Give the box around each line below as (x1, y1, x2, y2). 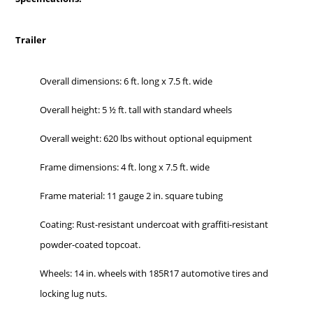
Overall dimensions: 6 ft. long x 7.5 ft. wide (40, 74, 215, 87)
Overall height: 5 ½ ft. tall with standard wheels (40, 103, 235, 116)
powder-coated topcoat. (40, 238, 143, 251)
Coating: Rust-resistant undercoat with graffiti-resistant (40, 217, 269, 231)
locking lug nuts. (40, 286, 110, 300)
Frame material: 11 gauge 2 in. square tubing (40, 189, 226, 202)
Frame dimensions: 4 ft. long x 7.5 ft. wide (40, 160, 212, 173)
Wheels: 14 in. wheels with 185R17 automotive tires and (40, 266, 269, 279)
